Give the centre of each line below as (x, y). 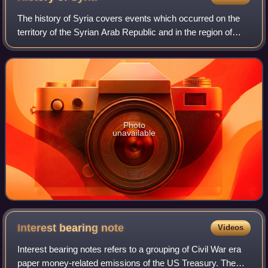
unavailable (134, 133)
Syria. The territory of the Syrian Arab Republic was (118, 45)
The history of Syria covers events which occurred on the (129, 18)
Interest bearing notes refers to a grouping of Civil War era (130, 249)
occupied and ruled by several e (80, 59)
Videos (230, 227)
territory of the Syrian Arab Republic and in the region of (125, 32)
